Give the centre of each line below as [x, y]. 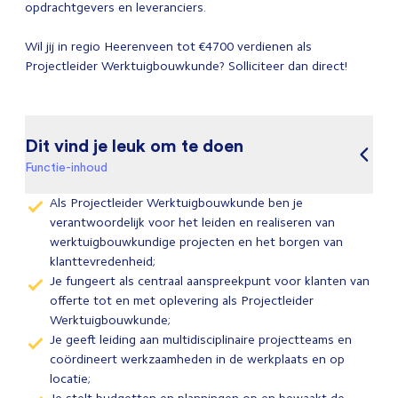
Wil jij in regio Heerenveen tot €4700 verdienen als [168, 47]
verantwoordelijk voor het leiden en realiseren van [192, 223]
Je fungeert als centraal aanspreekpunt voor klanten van [210, 281]
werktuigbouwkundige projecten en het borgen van [196, 242]
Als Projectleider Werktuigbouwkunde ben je [176, 203]
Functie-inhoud [66, 167]
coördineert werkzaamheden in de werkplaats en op [197, 359]
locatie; [70, 379]
